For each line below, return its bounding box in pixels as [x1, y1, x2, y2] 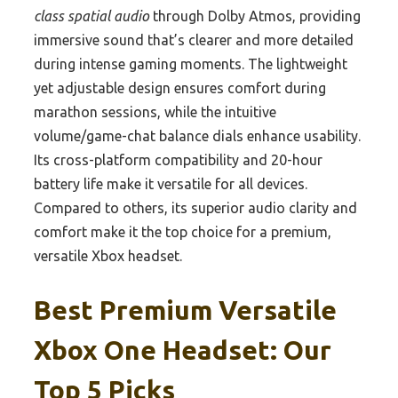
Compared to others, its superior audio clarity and [34, 200, 357, 217]
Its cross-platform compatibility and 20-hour [34, 152, 322, 169]
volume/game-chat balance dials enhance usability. [34, 128, 361, 145]
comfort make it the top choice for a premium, [34, 224, 331, 241]
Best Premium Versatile [34, 294, 337, 325]
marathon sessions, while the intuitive [34, 104, 276, 121]
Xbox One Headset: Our [34, 334, 331, 365]
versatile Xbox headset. [34, 248, 182, 265]
